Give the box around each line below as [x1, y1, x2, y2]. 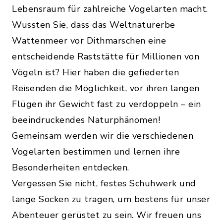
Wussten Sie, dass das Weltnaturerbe [12, 19, 175, 31]
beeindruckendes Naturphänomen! [12, 114, 163, 126]
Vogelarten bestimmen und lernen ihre [12, 146, 180, 158]
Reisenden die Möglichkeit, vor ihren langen [12, 82, 200, 95]
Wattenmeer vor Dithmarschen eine [12, 35, 166, 47]
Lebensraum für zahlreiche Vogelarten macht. [12, 3, 208, 15]
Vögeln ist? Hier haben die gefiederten [12, 66, 179, 79]
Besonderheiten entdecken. [12, 162, 132, 174]
